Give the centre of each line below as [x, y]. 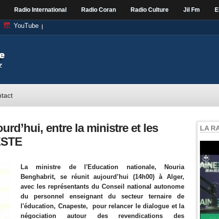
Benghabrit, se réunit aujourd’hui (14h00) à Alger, [102, 177]
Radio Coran [99, 10]
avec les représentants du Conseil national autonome [102, 186]
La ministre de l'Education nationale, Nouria [102, 167]
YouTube [26, 26]
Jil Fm [192, 10]
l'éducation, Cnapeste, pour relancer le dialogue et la [102, 206]
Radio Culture [150, 10]
